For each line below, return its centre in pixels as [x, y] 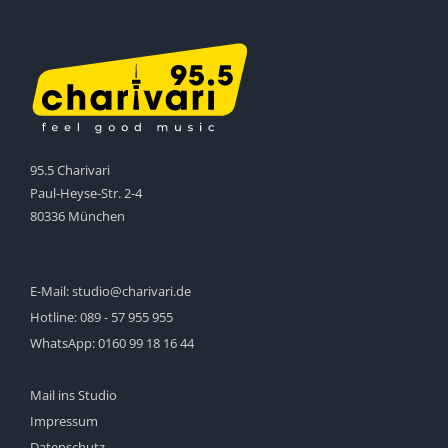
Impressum [64, 420]
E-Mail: [51, 290]
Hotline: [55, 316]
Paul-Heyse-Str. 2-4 [86, 192]
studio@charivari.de [131, 290]
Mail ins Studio [73, 394]
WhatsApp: [64, 342]
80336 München [77, 215]
